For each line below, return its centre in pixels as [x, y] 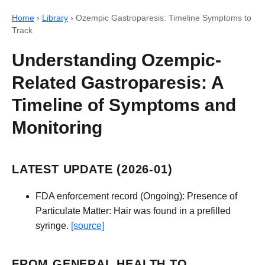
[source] [88, 225]
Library [55, 18]
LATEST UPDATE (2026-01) [92, 169]
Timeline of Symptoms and [124, 105]
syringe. [53, 225]
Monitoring [57, 127]
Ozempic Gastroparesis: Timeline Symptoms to [164, 18]
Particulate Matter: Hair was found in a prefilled [133, 211]
